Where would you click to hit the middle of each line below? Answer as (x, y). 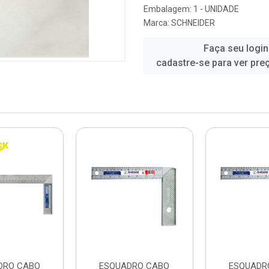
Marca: (157, 23)
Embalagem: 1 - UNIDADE (191, 9)
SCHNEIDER (193, 23)
